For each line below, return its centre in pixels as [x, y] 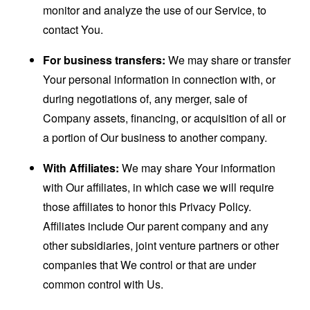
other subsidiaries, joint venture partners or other [161, 245]
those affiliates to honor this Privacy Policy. [147, 207]
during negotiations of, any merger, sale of [145, 99]
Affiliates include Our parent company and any [156, 226]
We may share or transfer [228, 60]
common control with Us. [103, 284]
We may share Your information [198, 168]
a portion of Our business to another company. [155, 137]
